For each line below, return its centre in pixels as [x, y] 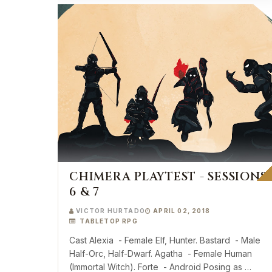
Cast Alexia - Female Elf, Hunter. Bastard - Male [79, 240]
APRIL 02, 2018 [182, 211]
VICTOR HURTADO [111, 211]
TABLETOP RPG [108, 221]
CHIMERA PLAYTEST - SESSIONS [168, 177]
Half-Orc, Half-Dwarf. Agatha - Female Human [112, 253]
